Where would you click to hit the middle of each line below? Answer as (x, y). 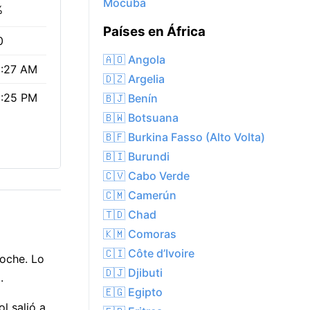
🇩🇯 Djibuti (133, 273)
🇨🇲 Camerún (140, 195)
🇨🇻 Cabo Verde (146, 176)
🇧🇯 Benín (130, 99)
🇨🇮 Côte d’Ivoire (149, 254)
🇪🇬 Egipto (133, 292)
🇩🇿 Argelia (134, 79)
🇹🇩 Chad (130, 215)
